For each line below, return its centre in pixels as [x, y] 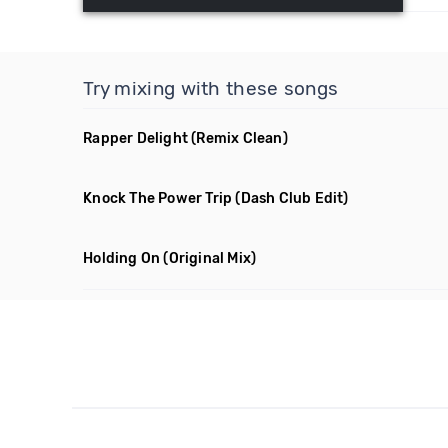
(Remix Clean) [239, 138]
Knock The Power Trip [158, 198]
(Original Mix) [210, 258]
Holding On [122, 258]
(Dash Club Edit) [292, 198]
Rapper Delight [136, 138]
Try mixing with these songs [211, 88]
